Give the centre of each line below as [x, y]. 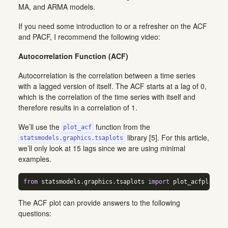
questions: [35, 213]
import [159, 181]
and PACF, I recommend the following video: [89, 36]
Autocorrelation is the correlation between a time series [107, 75]
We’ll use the [40, 126]
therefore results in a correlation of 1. [78, 107]
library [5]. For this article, [167, 137]
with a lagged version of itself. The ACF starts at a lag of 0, [112, 86]
